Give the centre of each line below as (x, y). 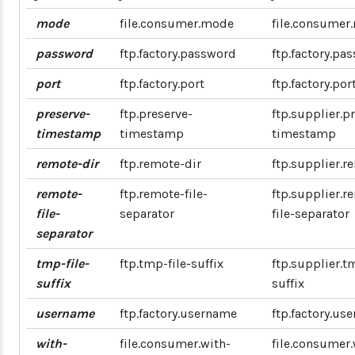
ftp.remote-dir (160, 164)
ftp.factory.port (162, 84)
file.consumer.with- (175, 344)
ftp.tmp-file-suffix (172, 263)
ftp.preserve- (156, 114)
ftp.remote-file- (164, 194)
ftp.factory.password (178, 53)
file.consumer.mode (177, 23)
